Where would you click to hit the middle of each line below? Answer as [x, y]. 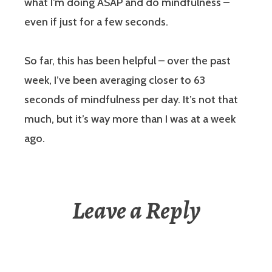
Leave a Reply [136, 211]
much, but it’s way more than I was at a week [130, 119]
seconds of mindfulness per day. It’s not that [131, 100]
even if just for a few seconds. [96, 22]
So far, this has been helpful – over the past [127, 61]
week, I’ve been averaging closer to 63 [115, 80]
